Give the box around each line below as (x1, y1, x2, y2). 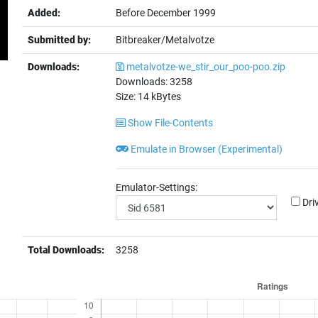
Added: (28, 7, 61, 18)
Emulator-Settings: (116, 182, 198, 193)
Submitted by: (28, 34, 92, 45)
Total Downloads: (28, 244, 105, 256)
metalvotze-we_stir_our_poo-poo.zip (126, 61, 286, 72)
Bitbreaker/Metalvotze (116, 34, 215, 45)
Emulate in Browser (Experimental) (128, 143, 283, 155)
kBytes (149, 91, 182, 102)
